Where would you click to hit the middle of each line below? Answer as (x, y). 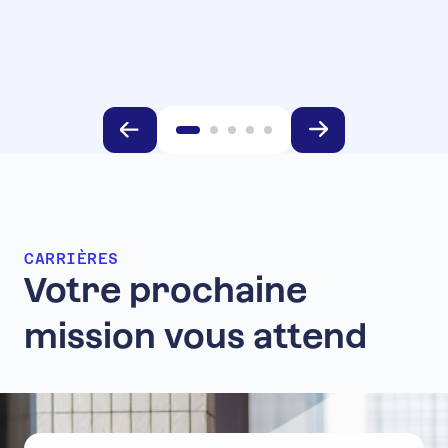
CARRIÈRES (71, 258)
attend (310, 335)
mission (90, 335)
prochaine (218, 289)
